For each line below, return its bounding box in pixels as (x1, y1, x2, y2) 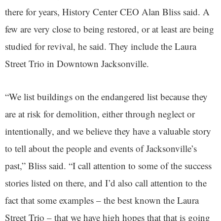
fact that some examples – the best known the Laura (5, 194, 199, 207)
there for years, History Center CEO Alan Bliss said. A (5, 5, 210, 18)
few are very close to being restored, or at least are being (5, 23, 214, 36)
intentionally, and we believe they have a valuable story (5, 125, 211, 138)
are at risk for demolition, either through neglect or (5, 108, 195, 120)
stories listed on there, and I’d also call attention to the (5, 177, 207, 189)
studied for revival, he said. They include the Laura (5, 40, 196, 53)
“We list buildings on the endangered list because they (5, 90, 208, 103)
